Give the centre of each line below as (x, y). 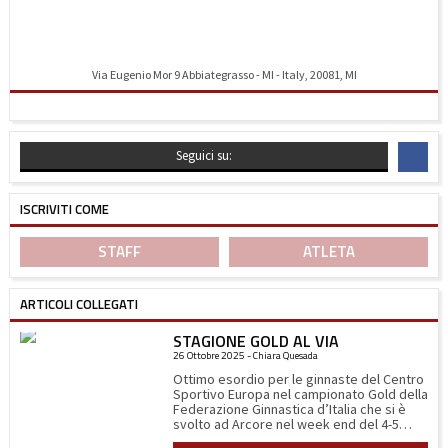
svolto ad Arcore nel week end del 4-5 (285, 424)
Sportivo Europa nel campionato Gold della (300, 394)
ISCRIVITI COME (64, 209)
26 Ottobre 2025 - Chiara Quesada (245, 355)
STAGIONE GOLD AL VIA (255, 341)
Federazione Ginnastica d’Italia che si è (289, 409)
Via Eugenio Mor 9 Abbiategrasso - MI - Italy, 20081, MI (224, 74)
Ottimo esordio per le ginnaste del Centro (298, 379)
